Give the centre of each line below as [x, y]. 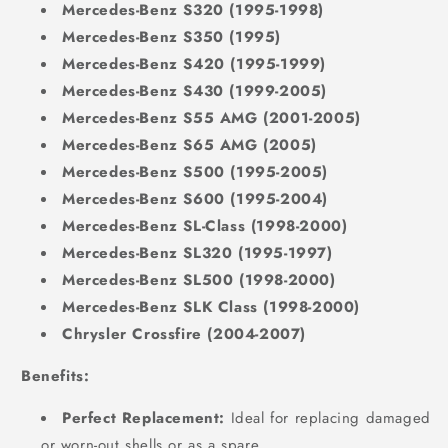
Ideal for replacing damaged [328, 418]
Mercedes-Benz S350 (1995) [171, 37]
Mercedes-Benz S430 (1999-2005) [194, 91]
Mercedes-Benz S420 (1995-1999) [194, 64]
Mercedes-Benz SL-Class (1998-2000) [205, 226]
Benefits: [55, 376]
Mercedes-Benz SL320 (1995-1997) [197, 253]
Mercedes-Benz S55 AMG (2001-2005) [211, 118]
